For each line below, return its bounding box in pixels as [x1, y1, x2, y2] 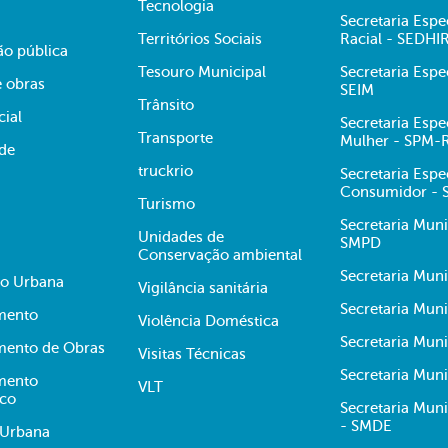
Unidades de [138, 229, 224, 245]
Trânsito [138, 97, 194, 113]
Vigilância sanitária [138, 280, 268, 296]
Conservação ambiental [138, 247, 302, 263]
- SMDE [340, 418, 392, 434]
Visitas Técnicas [138, 346, 246, 362]
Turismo [138, 196, 195, 212]
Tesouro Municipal [138, 64, 266, 80]
